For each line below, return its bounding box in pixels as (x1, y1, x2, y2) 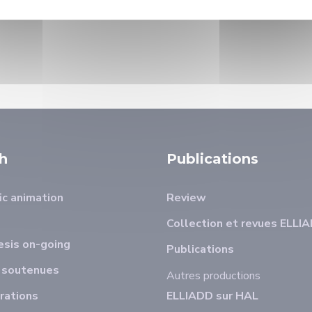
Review (166, 190, 206, 205)
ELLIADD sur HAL (166, 288, 258, 304)
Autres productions (166, 268, 260, 283)
